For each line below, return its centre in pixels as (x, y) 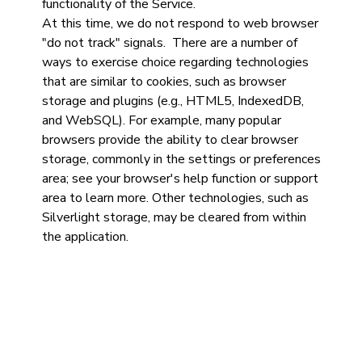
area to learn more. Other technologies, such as (175, 198)
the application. (85, 237)
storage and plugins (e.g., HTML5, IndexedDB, (173, 101)
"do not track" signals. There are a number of (169, 43)
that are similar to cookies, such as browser (164, 82)
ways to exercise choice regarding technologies (175, 62)
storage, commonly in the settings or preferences (181, 159)
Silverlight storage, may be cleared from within (174, 217)
